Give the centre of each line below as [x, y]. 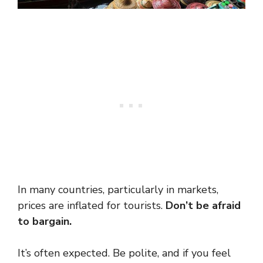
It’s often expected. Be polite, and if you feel [124, 253]
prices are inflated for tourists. [92, 205]
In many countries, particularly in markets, [118, 189]
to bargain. [45, 221]
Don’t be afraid [203, 205]
